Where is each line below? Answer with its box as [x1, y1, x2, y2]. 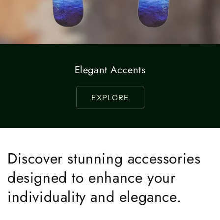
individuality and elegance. [7, 186, 182, 207]
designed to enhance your [7, 167, 176, 188]
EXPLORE [91, 92, 129, 102]
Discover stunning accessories [7, 148, 201, 169]
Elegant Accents [74, 63, 146, 77]
